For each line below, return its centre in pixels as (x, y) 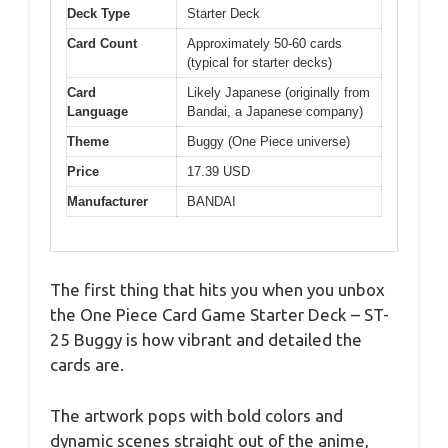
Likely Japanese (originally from (278, 92)
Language (97, 111)
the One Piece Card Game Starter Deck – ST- (219, 315)
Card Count (102, 43)
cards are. (87, 365)
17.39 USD (218, 171)
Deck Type (98, 13)
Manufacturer (107, 201)
